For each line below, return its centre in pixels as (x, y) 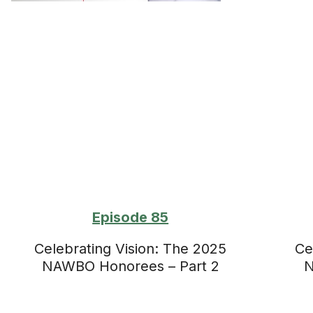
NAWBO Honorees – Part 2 (130, 266)
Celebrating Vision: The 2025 (131, 248)
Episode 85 (131, 217)
